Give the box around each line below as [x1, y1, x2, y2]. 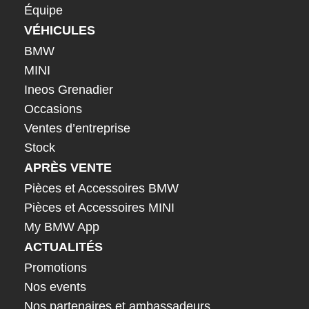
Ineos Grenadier [24, 82, 113, 97]
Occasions [24, 101, 82, 116]
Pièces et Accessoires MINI [24, 200, 175, 215]
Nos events [24, 279, 86, 294]
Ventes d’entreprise [24, 121, 130, 135]
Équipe [24, 3, 63, 17]
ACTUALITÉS [24, 239, 103, 254]
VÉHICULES [24, 23, 95, 37]
